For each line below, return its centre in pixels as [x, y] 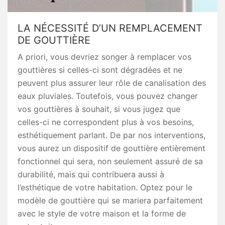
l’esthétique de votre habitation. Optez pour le [105, 187]
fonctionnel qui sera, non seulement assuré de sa [110, 161]
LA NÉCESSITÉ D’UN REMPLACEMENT [110, 28]
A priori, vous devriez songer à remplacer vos [104, 57]
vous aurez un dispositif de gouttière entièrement [111, 148]
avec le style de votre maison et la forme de [102, 213]
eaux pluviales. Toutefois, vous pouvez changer [108, 96]
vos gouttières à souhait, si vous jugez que [99, 109]
